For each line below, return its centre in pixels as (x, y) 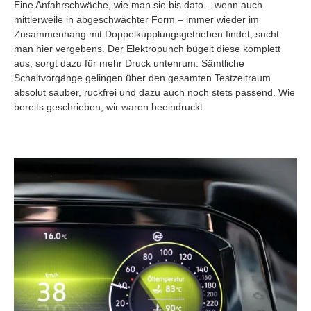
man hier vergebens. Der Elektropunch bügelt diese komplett (147, 49)
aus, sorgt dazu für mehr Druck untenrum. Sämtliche (129, 64)
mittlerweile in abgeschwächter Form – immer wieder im (136, 20)
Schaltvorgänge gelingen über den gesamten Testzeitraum (142, 78)
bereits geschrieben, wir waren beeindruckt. (110, 107)
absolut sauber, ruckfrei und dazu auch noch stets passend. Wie (154, 93)
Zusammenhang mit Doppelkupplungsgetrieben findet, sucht (146, 34)
